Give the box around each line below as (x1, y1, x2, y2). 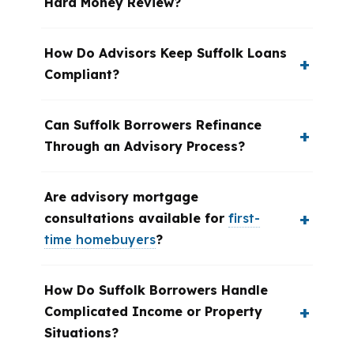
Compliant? (44, 66, 119, 82)
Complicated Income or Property (44, 303, 262, 319)
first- (228, 210, 260, 226)
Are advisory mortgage (44, 189, 198, 205)
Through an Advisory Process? (44, 138, 245, 154)
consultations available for (44, 210, 228, 226)
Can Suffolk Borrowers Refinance (44, 117, 262, 133)
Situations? (44, 325, 119, 341)
